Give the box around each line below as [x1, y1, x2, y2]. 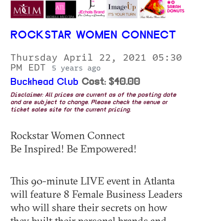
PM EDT [10, 62, 52, 73]
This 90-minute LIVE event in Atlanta [10, 174, 175, 187]
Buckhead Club [10, 77, 78, 87]
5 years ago [52, 64, 101, 72]
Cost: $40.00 [81, 77, 140, 87]
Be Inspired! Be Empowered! [10, 142, 137, 155]
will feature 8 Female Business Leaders [10, 187, 183, 200]
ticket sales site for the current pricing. [10, 107, 131, 113]
